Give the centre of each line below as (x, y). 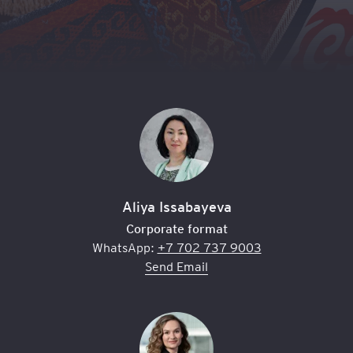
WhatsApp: (124, 247)
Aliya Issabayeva (176, 206)
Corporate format (176, 229)
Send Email (176, 266)
